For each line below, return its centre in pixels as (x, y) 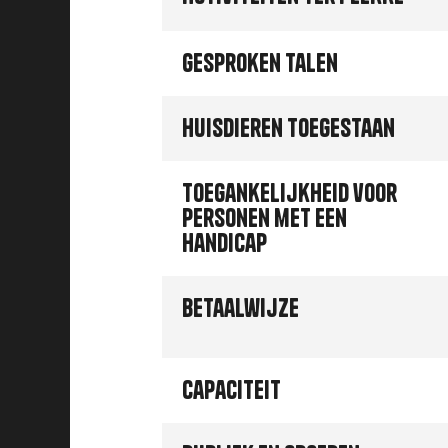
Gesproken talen (260, 63)
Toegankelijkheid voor (289, 193)
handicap (224, 243)
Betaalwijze (240, 308)
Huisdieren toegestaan (288, 128)
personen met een (264, 218)
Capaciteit (231, 390)
